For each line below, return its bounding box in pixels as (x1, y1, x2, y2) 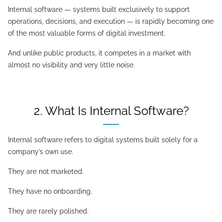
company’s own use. (8, 148, 73, 156)
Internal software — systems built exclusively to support (8, 5, 190, 13)
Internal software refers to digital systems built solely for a (8, 136, 198, 144)
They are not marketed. (8, 167, 84, 175)
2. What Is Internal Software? (42, 104, 189, 118)
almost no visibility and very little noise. (8, 61, 135, 69)
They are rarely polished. (8, 207, 89, 215)
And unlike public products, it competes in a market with (8, 49, 191, 57)
